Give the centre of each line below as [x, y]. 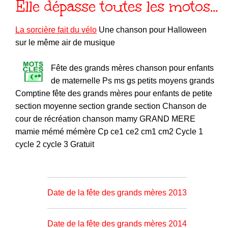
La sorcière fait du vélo [56, 30]
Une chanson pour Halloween [152, 30]
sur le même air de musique [65, 42]
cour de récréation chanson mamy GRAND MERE [105, 119]
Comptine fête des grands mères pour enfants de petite [114, 93]
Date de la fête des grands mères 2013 [117, 192]
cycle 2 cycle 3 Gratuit [55, 144]
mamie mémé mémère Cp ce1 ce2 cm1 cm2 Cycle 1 [109, 131]
